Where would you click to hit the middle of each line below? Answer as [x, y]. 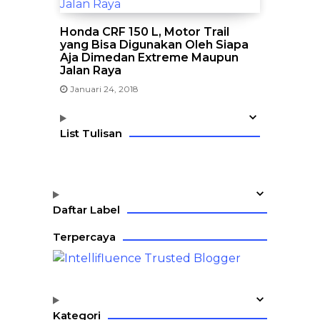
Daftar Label [86, 210]
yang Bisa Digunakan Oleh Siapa [154, 45]
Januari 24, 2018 [104, 89]
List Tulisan [91, 133]
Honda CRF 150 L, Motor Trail [145, 32]
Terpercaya [84, 237]
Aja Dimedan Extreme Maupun [149, 57]
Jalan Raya [91, 70]
